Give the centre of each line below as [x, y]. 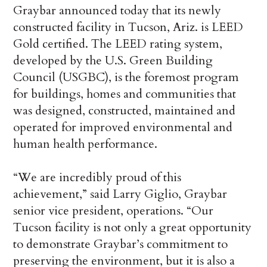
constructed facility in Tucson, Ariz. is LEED [128, 27]
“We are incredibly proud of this [97, 178]
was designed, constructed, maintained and [125, 111]
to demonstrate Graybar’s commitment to [121, 244]
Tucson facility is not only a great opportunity [133, 228]
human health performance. [86, 144]
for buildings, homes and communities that [125, 94]
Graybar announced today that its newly [117, 11]
